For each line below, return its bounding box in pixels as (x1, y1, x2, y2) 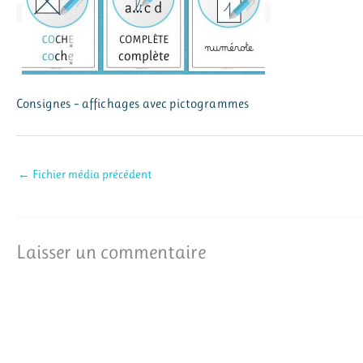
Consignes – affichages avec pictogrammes (16, 96, 250, 112)
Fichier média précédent (30, 166, 152, 181)
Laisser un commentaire (16, 240, 206, 263)
